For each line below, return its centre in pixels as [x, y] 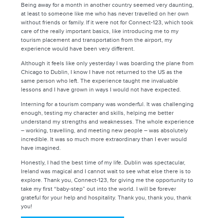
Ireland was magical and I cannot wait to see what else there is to [106, 172]
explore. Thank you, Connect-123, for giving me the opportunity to [107, 180]
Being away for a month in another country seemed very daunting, [108, 5]
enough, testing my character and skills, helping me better [98, 113]
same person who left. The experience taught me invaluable [100, 81]
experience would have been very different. [78, 49]
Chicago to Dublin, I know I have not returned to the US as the [102, 72]
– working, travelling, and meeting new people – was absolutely [105, 131]
